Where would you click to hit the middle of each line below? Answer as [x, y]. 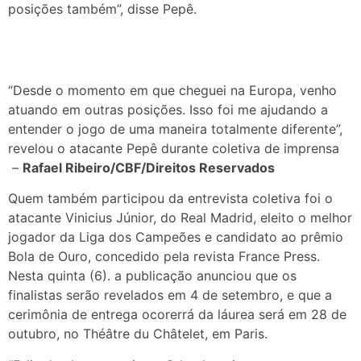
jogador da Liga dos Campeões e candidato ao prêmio [176, 237]
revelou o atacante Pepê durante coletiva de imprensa [174, 148]
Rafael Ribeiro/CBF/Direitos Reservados [149, 167]
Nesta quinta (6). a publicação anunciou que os [152, 276]
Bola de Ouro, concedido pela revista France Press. [164, 257]
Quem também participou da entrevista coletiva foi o [170, 199]
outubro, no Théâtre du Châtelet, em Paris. [140, 334]
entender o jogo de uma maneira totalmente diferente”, [175, 129]
